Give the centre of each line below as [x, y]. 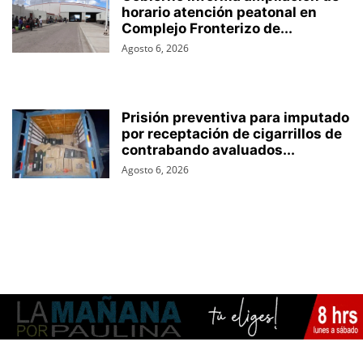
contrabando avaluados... [208, 150]
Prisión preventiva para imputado [235, 118]
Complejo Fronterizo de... [207, 29]
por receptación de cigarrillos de [232, 134]
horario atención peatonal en [219, 13]
